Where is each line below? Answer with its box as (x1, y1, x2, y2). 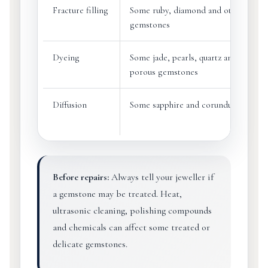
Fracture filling (52, 5, 108, 16)
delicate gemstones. (52, 238, 127, 250)
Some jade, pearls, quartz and (129, 52, 237, 63)
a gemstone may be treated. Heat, (52, 188, 182, 200)
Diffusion (52, 99, 87, 110)
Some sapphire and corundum (129, 99, 239, 110)
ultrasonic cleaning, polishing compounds (52, 205, 212, 217)
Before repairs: (52, 171, 109, 183)
